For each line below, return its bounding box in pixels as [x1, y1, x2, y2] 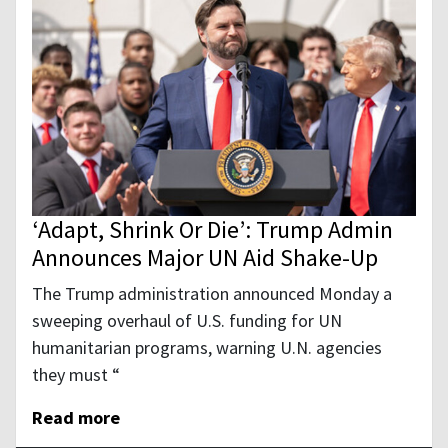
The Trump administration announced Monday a [32, 282, 392, 306]
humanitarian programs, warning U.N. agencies [32, 336, 382, 360]
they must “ [32, 363, 120, 387]
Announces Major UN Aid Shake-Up [32, 242, 378, 274]
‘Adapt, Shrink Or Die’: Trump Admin [32, 214, 393, 246]
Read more [32, 406, 120, 430]
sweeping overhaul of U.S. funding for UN [32, 309, 342, 333]
